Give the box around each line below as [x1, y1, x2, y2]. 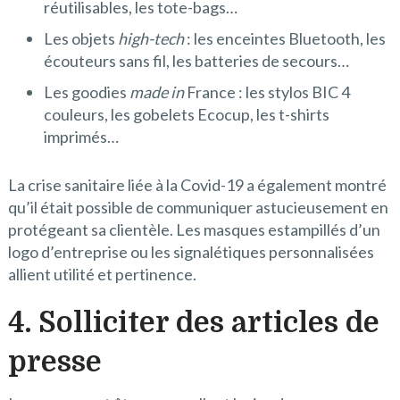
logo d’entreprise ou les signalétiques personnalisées [7, 241, 374, 262]
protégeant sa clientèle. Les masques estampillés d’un [7, 219, 380, 239]
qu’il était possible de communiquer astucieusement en [7, 196, 388, 217]
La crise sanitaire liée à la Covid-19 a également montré [7, 174, 387, 195]
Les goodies [43, 82, 129, 103]
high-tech [117, 29, 184, 49]
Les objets [43, 29, 118, 49]
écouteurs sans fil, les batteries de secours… [43, 51, 349, 71]
